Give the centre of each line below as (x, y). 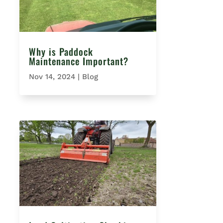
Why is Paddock (61, 52)
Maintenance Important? (78, 61)
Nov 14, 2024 (52, 77)
